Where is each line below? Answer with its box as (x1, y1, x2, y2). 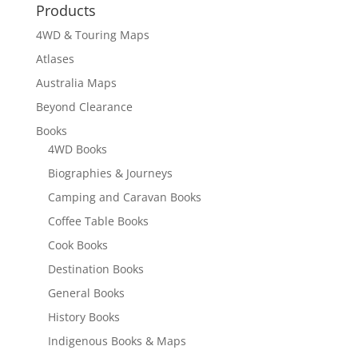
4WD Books (47, 141, 107, 157)
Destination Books (47, 261, 144, 277)
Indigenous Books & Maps (47, 333, 186, 349)
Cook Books (47, 237, 108, 253)
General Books (47, 285, 125, 301)
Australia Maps (35, 75, 117, 91)
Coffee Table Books (47, 213, 149, 229)
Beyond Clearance (35, 99, 133, 115)
